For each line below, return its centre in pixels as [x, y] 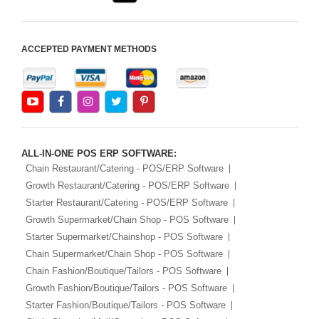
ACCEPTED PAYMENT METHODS [89, 49]
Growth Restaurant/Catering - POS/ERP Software [127, 185]
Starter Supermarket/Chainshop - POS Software [124, 237]
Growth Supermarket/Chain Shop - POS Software [127, 220]
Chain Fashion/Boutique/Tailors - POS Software [124, 271]
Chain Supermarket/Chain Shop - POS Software [124, 254]
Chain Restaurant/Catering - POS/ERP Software [125, 168]
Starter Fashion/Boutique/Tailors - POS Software [126, 305]
